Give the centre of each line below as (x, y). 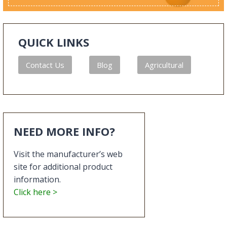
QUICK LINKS (54, 42)
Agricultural (164, 65)
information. (37, 179)
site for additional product (63, 166)
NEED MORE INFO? (65, 131)
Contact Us (45, 65)
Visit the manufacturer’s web (68, 154)
